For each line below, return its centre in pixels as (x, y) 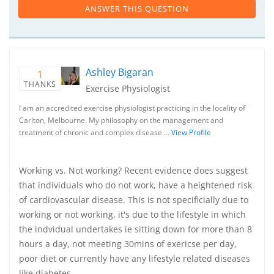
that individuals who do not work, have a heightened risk (135, 185)
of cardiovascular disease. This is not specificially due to (134, 200)
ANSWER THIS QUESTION (137, 9)
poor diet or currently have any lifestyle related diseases (135, 258)
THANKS (40, 84)
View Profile (191, 132)
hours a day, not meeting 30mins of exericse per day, (128, 244)
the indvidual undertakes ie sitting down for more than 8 (135, 229)
